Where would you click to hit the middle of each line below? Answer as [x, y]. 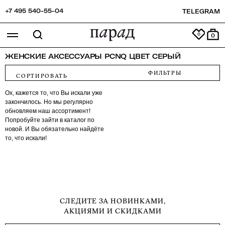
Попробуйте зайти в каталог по [50, 120]
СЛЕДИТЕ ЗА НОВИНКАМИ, [113, 201]
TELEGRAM [201, 11]
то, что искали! [26, 138]
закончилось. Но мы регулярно [49, 102]
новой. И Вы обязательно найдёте [54, 129]
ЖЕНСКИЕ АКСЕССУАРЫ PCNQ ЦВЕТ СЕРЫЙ [93, 56]
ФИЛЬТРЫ [165, 73]
